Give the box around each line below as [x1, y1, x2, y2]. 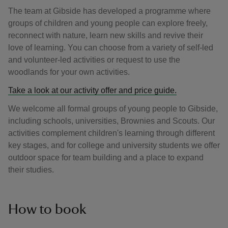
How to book [8, 202, 87, 216]
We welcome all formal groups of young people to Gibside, [8, 104, 218, 113]
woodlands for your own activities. [8, 68, 130, 76]
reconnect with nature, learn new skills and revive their [8, 31, 203, 40]
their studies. [8, 165, 56, 174]
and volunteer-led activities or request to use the [8, 55, 180, 64]
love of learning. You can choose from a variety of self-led [8, 43, 213, 52]
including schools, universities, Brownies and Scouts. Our [8, 117, 215, 125]
